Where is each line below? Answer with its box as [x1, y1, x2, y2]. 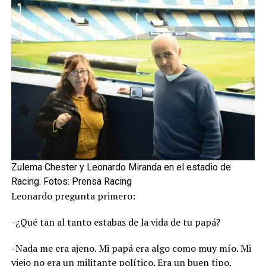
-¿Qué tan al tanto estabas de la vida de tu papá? [11, 215, 220, 229]
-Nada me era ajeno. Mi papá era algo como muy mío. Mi [11, 241, 251, 255]
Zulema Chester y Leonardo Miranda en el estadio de [11, 161, 231, 173]
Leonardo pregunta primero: [11, 189, 135, 202]
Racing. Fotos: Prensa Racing [11, 175, 132, 187]
